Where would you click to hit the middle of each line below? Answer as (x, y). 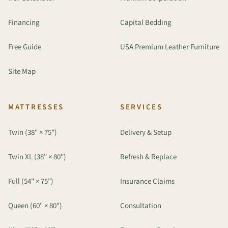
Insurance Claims (147, 181)
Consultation (141, 206)
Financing (24, 23)
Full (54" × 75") (31, 181)
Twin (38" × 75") (33, 133)
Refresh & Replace (148, 157)
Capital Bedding (146, 23)
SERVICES (141, 107)
